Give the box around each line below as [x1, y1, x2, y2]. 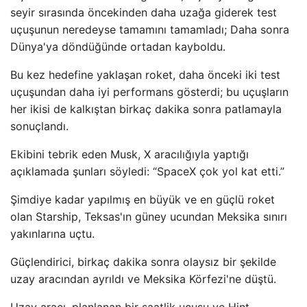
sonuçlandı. [10, 119, 69, 133]
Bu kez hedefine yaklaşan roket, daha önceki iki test [10, 68, 280, 82]
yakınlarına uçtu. [10, 227, 95, 241]
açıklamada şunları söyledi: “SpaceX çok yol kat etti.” [10, 164, 284, 178]
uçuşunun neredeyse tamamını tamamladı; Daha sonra [10, 23, 289, 36]
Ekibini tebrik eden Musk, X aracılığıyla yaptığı [10, 147, 249, 161]
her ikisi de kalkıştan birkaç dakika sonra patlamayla [10, 102, 282, 116]
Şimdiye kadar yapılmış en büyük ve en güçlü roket [10, 193, 275, 206]
